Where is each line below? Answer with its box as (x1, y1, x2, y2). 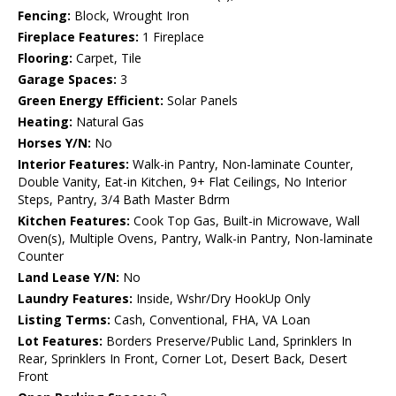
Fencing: (18, 7, 71, 25)
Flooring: (18, 49, 72, 67)
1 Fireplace (139, 28, 204, 46)
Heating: (18, 113, 72, 131)
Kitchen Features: (18, 212, 130, 230)
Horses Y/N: (18, 134, 91, 152)
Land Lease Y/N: (18, 269, 119, 286)
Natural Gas (72, 113, 144, 131)
